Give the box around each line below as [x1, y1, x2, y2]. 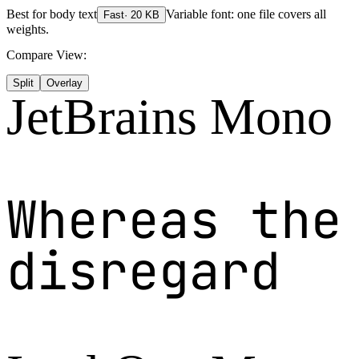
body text [50, 6, 97, 21]
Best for [6, 6, 50, 21]
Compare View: [6, 47, 87, 62]
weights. [6, 22, 49, 36]
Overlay [46, 76, 83, 89]
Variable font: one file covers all [166, 6, 326, 21]
